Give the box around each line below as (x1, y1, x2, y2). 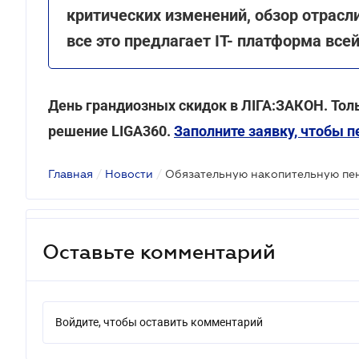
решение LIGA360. (48, 123, 174, 139)
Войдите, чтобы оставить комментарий (55, 316, 263, 329)
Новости (105, 167, 153, 180)
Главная (48, 167, 93, 180)
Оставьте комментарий (42, 240, 276, 263)
